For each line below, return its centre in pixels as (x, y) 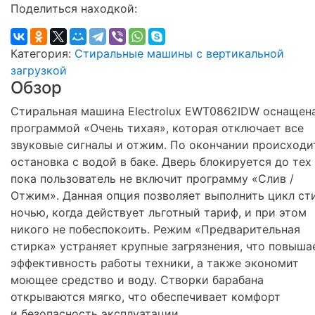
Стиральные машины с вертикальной (179, 53)
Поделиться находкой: (74, 8)
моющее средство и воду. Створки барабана (137, 280)
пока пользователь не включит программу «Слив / (152, 179)
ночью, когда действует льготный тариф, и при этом (159, 212)
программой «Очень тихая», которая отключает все (157, 128)
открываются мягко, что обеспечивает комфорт (146, 297)
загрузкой (39, 70)
